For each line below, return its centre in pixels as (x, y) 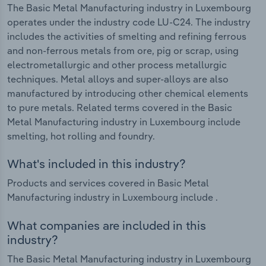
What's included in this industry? (96, 164)
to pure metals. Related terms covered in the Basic (120, 107)
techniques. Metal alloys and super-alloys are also (118, 79)
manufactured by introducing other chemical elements (128, 93)
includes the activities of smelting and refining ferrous (127, 36)
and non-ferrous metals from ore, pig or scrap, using (123, 50)
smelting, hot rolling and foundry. (81, 136)
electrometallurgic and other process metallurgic (117, 64)
